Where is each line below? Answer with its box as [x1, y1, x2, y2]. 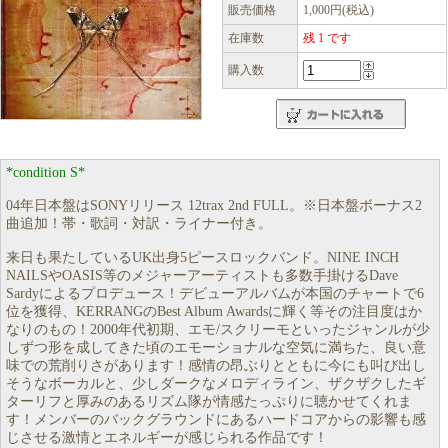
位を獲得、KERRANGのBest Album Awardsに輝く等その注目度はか [6, 304, 422, 319]
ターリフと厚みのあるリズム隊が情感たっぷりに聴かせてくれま [6, 394, 412, 409]
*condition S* [6, 165, 85, 180]
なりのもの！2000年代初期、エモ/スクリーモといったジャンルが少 [6, 322, 430, 337]
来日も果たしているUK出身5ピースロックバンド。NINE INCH [6, 250, 399, 265]
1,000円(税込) [303, 3, 374, 17]
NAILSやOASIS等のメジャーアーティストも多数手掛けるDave [6, 268, 398, 283]
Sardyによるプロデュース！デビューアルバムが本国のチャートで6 [6, 286, 424, 301]
